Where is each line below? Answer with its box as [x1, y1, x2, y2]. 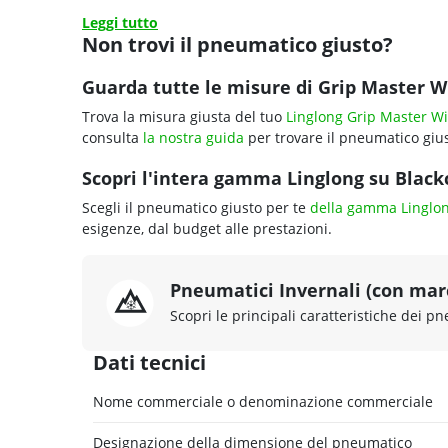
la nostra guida [143, 128, 244, 147]
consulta [82, 128, 143, 147]
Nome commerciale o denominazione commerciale [93, 392, 433, 411]
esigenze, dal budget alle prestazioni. [82, 219, 332, 238]
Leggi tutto [82, 13, 158, 32]
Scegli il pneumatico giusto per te [82, 198, 310, 217]
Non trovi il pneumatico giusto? [82, 31, 393, 58]
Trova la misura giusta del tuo [82, 107, 286, 126]
